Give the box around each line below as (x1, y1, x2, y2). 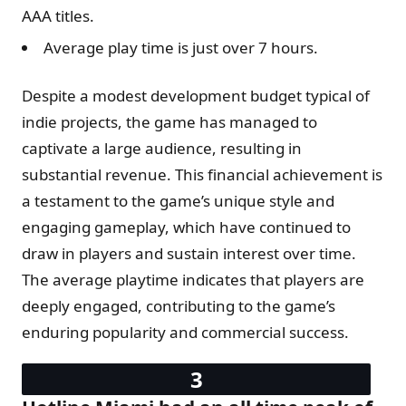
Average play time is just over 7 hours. (43, 36, 318, 58)
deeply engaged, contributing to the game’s (22, 295, 335, 316)
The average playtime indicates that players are (22, 268, 364, 290)
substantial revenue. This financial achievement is (22, 163, 382, 185)
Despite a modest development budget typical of (22, 84, 370, 106)
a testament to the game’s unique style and (22, 189, 334, 211)
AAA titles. (22, 5, 94, 26)
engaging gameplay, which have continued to (22, 216, 351, 237)
